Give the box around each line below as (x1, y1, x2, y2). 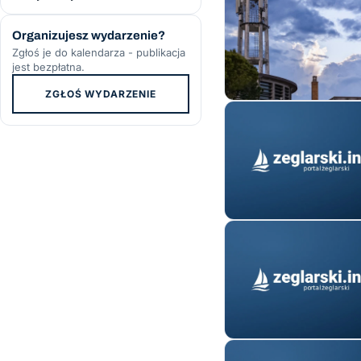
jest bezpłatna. (12, 60, 85, 73)
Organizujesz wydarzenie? (12, 29, 165, 42)
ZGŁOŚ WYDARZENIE (45, 87, 156, 100)
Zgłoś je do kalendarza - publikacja (12, 46, 185, 59)
